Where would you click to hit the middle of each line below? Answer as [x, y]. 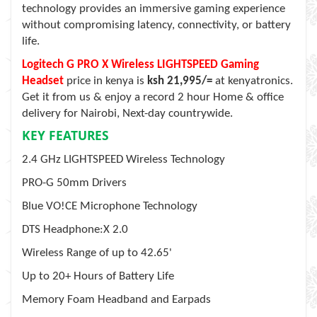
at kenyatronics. [253, 81]
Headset [44, 81]
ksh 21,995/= [180, 81]
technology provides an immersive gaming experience [154, 9]
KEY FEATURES [65, 135]
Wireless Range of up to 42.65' [97, 253]
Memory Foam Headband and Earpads [116, 300]
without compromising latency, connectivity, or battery [156, 25]
